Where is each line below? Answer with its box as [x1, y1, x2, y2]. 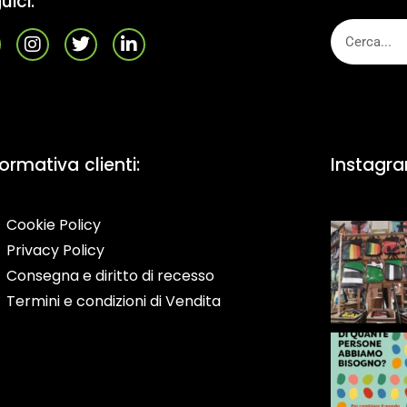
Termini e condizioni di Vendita [6, 291, 222, 312]
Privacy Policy [6, 240, 105, 261]
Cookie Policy [6, 214, 102, 235]
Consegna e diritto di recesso [6, 265, 215, 286]
